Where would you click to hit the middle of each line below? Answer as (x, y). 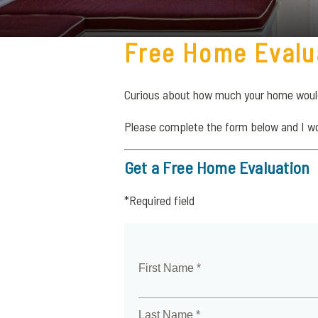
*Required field (159, 200)
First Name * (169, 268)
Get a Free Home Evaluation (217, 167)
